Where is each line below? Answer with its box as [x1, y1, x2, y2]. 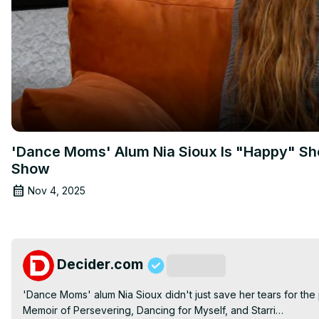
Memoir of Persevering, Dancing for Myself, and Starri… [23, 303, 283, 316]
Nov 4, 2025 [28, 184, 85, 197]
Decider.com [57, 255, 143, 273]
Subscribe [174, 259, 219, 271]
